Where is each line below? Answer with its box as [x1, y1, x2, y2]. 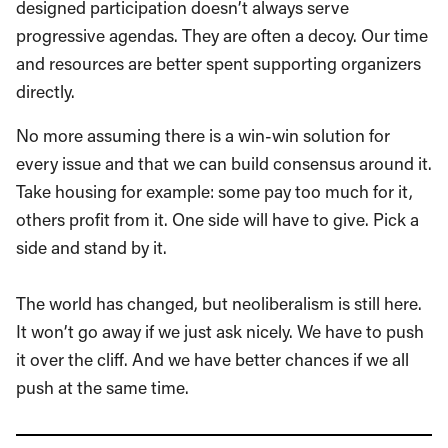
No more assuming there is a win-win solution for [16, 124, 390, 148]
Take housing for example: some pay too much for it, [16, 180, 413, 204]
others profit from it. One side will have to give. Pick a [16, 208, 419, 232]
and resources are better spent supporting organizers [16, 52, 421, 76]
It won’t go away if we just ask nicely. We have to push [16, 320, 424, 344]
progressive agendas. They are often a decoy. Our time [16, 24, 428, 48]
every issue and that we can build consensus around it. [16, 152, 432, 176]
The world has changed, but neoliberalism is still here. [16, 292, 422, 316]
